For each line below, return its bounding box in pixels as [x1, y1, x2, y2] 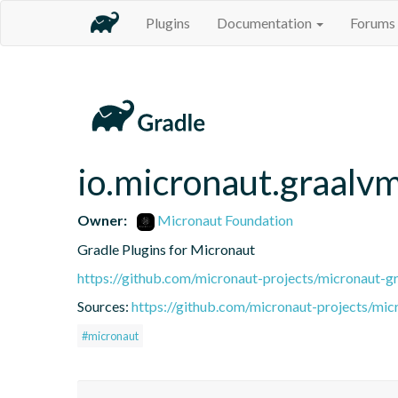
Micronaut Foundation [155, 211, 294, 228]
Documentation [217, 14, 314, 31]
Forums [350, 14, 395, 31]
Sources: [77, 297, 131, 314]
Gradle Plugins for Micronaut [77, 240, 255, 258]
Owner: [77, 211, 127, 228]
